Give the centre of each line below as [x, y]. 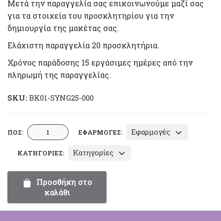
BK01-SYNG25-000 [61, 97]
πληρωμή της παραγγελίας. [59, 75]
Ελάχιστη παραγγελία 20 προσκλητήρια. [83, 45]
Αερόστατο [48, 154]
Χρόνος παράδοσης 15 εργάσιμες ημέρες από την [100, 62]
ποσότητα [45, 191]
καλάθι [57, 193]
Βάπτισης [45, 142]
